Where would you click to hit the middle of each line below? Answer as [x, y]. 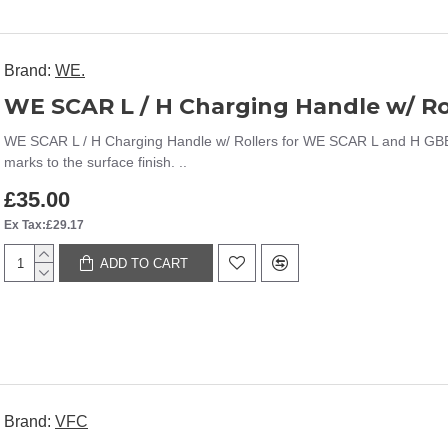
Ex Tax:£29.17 [44, 225]
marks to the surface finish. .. [95, 162]
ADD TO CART [144, 263]
